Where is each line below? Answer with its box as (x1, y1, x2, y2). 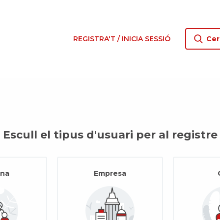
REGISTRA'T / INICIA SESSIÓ (73, 34, 170, 43)
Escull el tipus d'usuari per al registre (2, 128, 218, 141)
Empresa (93, 168, 126, 178)
